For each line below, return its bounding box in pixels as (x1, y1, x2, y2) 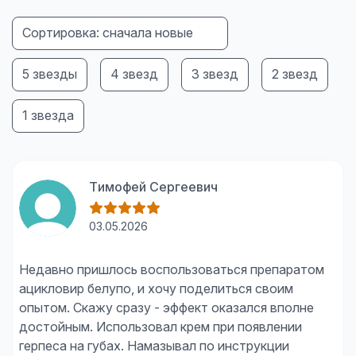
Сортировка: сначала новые (22, 25, 193, 40)
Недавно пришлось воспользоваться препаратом (19, 262, 324, 277)
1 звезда (22, 108, 74, 122)
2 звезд (272, 67, 318, 81)
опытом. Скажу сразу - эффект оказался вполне (19, 300, 314, 315)
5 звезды (22, 67, 77, 81)
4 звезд (110, 67, 158, 81)
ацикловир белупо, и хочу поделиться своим (19, 281, 293, 296)
